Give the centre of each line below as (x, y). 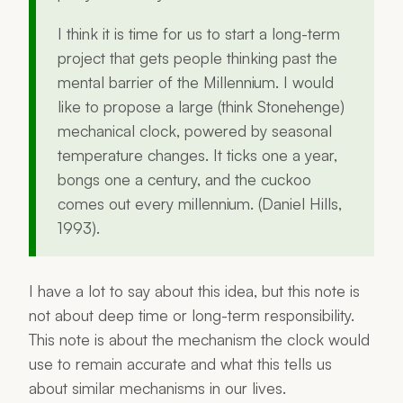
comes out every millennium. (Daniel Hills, (200, 203)
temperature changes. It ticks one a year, (197, 154)
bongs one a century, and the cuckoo (184, 179)
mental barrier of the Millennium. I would (196, 81)
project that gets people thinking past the (197, 57)
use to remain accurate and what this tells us (180, 363)
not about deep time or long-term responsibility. (192, 314)
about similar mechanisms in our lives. (157, 387)
